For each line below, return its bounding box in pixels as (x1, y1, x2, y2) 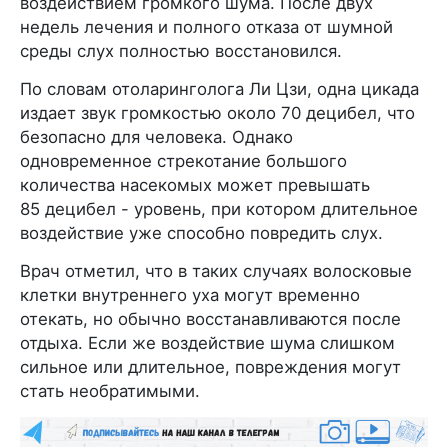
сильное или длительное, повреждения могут (20, 356, 401, 377)
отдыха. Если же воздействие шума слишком (20, 332, 395, 353)
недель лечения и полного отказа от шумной (20, 16, 393, 37)
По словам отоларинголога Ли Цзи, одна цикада (20, 78, 419, 99)
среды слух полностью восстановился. (20, 40, 342, 61)
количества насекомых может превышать (20, 174, 370, 195)
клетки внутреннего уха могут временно (20, 284, 360, 305)
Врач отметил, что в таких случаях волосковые (20, 260, 412, 281)
